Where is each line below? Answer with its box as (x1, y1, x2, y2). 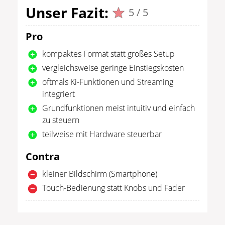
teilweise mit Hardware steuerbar (42, 128, 162, 140)
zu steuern (42, 114, 79, 126)
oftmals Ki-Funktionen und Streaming (42, 76, 173, 87)
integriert (42, 88, 75, 99)
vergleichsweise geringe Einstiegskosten (42, 62, 184, 73)
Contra (26, 149, 60, 163)
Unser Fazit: (26, 3, 108, 22)
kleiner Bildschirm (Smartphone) (42, 168, 157, 179)
